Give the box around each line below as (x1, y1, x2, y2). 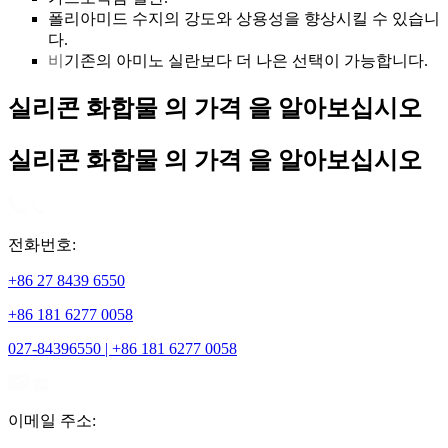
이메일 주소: (8, 411, 96, 429)
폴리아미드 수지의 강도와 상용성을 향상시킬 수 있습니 (48, 9, 440, 27)
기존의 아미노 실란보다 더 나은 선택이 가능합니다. (64, 51, 428, 69)
